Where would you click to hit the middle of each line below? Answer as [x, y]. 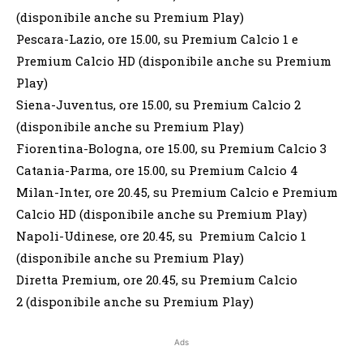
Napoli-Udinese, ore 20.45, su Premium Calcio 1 [161, 236]
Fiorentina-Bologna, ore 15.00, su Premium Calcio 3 [171, 149]
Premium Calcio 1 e [240, 39]
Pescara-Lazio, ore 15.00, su [97, 39]
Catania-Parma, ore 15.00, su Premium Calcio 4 [157, 171]
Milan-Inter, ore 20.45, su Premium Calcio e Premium [177, 192]
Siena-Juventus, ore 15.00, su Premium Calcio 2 [158, 105]
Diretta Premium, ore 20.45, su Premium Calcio [157, 280]
